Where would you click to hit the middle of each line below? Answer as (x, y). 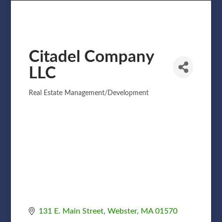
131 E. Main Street (71, 211)
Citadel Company (91, 56)
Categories (52, 98)
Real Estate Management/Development (88, 93)
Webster (122, 211)
